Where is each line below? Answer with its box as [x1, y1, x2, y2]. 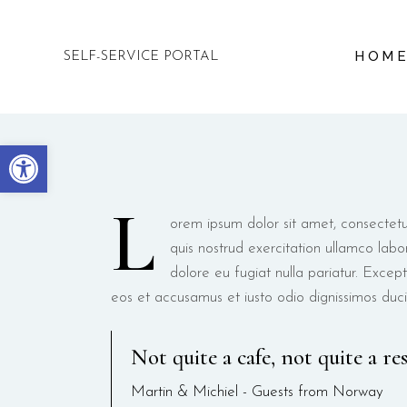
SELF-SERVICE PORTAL [64, 50, 218, 64]
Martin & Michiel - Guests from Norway [131, 384, 383, 400]
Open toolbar [8, 139, 176, 168]
